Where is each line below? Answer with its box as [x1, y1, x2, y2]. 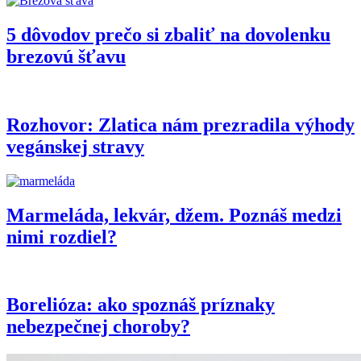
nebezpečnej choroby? [6, 316, 190, 338]
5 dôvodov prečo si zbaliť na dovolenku [6, 24, 330, 46]
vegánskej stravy [6, 135, 144, 157]
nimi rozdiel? [6, 226, 117, 247]
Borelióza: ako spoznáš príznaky [6, 294, 275, 316]
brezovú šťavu [6, 46, 126, 68]
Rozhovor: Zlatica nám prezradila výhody [6, 114, 355, 135]
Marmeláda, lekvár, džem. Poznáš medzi [6, 204, 342, 226]
